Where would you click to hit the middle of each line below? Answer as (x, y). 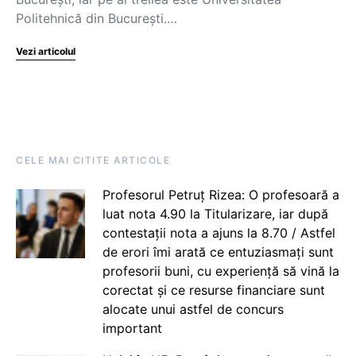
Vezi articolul (46, 51)
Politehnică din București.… (97, 18)
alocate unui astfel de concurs (193, 309)
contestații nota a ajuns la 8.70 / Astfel (219, 233)
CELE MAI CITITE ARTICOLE (93, 160)
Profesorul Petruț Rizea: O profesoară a (221, 195)
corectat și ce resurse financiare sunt (213, 290)
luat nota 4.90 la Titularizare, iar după (215, 214)
